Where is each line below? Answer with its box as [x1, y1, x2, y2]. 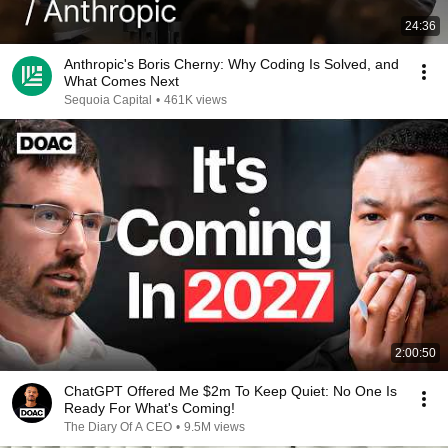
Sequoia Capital [64, 93, 152, 107]
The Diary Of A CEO [64, 420, 172, 434]
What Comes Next [64, 73, 179, 89]
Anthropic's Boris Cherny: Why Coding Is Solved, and [64, 56, 399, 72]
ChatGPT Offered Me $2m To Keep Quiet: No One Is [64, 383, 397, 399]
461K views [164, 93, 227, 107]
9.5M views [184, 420, 245, 434]
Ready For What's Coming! [64, 400, 235, 416]
